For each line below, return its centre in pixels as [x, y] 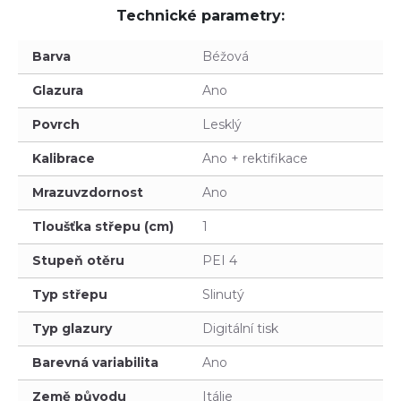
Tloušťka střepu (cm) [103, 226]
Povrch [56, 124]
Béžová [226, 56]
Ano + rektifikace [255, 158]
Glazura [58, 90]
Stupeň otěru [78, 260]
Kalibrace [64, 158]
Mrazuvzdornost [88, 192]
